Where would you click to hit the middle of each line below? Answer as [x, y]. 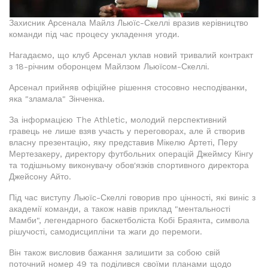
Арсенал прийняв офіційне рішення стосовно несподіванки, [128, 88]
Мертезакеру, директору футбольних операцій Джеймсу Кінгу [131, 154]
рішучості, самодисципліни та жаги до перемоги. [106, 232]
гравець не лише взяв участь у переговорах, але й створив [127, 131]
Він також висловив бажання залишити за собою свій [115, 253]
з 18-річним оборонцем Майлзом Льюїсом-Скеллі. [109, 67]
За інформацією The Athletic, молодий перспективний [118, 120]
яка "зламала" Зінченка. [57, 99]
